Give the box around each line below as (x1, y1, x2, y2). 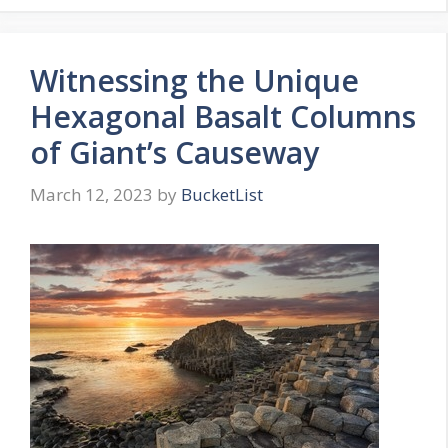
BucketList (181, 182, 263, 206)
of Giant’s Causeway (30, 132, 319, 174)
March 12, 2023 (30, 182, 153, 206)
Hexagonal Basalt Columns (30, 96, 416, 138)
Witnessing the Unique (30, 60, 359, 102)
